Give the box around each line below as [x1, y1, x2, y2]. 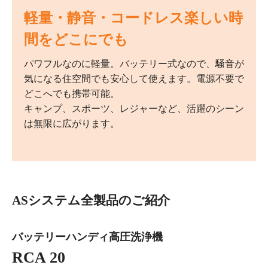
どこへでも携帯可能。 [24, 89, 120, 99]
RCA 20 [12, 249, 65, 267]
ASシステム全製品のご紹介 [12, 193, 170, 208]
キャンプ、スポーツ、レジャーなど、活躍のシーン [24, 103, 244, 114]
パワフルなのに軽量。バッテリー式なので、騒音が [24, 59, 244, 69]
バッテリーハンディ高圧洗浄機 [12, 231, 163, 243]
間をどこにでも [24, 32, 128, 48]
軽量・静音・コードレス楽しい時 [24, 10, 243, 26]
